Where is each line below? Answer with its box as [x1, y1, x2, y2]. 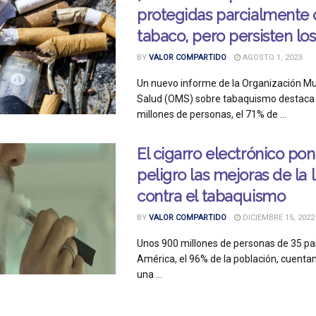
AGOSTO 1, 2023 [241, 53, 302, 62]
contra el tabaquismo [137, 187, 286, 205]
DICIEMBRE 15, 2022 [241, 213, 315, 222]
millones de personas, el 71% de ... [137, 109, 286, 120]
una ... [137, 269, 162, 280]
